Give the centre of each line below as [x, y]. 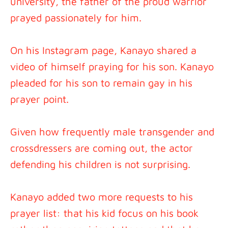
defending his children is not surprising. [100, 164]
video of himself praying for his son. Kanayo [112, 66]
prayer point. [39, 99]
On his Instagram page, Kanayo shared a [103, 50]
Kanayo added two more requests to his [102, 197]
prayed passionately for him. [76, 18]
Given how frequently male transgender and [112, 132]
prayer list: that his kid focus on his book [104, 213]
